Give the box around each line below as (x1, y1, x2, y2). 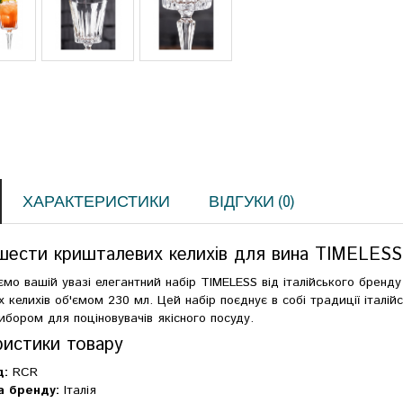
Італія (59, 381, 97, 399)
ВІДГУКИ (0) (209, 189, 295, 212)
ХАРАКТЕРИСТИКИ (22, 189, 171, 212)
